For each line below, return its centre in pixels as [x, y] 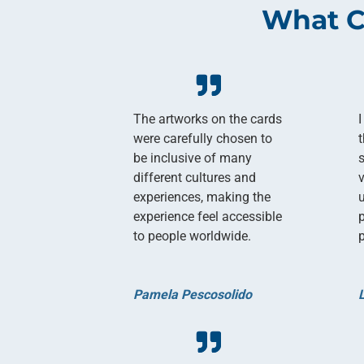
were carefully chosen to [203, 138]
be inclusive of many [193, 158]
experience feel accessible [208, 216]
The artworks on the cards [208, 119]
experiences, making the [202, 197]
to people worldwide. [194, 236]
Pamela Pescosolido [193, 294]
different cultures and [195, 177]
